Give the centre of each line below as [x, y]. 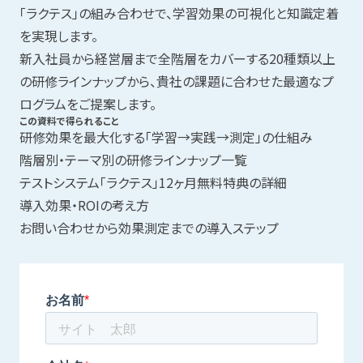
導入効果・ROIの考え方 [84, 205]
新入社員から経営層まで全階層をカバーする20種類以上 [177, 59]
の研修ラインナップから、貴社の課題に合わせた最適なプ [176, 81]
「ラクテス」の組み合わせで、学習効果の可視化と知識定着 [179, 13]
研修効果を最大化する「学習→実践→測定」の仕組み [166, 137]
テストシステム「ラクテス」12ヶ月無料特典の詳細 [153, 183]
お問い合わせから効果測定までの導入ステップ [149, 228]
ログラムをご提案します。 [88, 104]
